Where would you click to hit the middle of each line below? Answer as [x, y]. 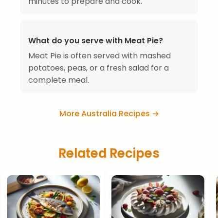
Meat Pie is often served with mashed [100, 56]
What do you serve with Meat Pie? [96, 41]
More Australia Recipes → [109, 114]
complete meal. [59, 80]
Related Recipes [109, 154]
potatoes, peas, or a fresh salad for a [99, 68]
